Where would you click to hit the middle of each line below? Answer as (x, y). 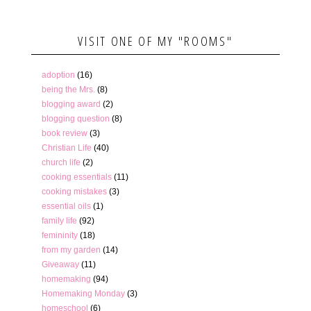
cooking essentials (76, 177)
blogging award (71, 104)
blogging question (75, 118)
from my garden (71, 250)
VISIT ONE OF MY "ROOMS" (155, 41)
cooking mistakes (74, 191)
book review (64, 133)
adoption (58, 75)
